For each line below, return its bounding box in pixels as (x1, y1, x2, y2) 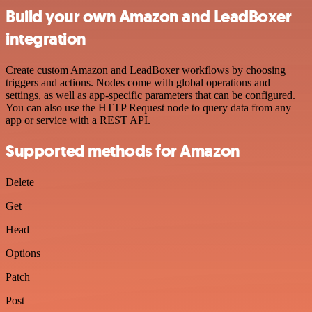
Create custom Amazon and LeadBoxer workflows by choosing (6, 63, 286, 76)
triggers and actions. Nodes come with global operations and (6, 76, 270, 88)
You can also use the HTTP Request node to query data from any (6, 101, 291, 114)
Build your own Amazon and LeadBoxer (6, 5, 292, 28)
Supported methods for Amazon (6, 140, 240, 163)
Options (6, 247, 40, 260)
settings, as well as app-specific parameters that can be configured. (6, 88, 295, 101)
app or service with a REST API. (6, 114, 150, 126)
